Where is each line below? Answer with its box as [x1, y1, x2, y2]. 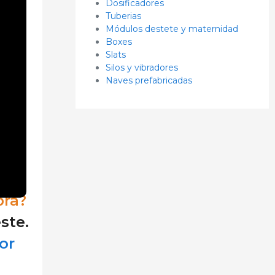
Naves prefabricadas [105, 74, 192, 86]
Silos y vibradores [105, 61, 178, 73]
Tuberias [105, 10, 141, 21]
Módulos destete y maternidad [105, 23, 238, 34]
